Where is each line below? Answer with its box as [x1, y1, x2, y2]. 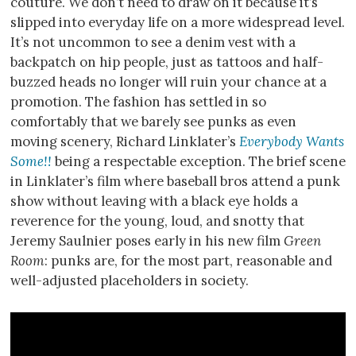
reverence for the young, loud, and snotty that [10, 212, 304, 230]
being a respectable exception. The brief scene [52, 153, 346, 171]
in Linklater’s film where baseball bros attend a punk [10, 172, 340, 191]
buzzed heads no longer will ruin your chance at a [10, 73, 327, 91]
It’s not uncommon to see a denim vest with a [10, 33, 296, 52]
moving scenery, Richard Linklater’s [10, 133, 239, 151]
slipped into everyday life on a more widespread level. [10, 14, 345, 32]
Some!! [10, 153, 52, 171]
